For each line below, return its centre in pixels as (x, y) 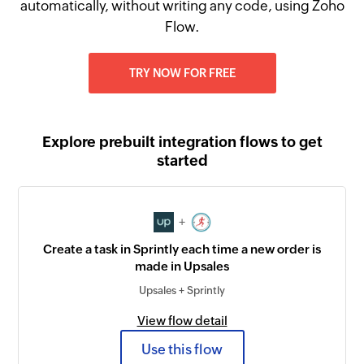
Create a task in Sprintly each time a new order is (182, 249)
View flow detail (182, 321)
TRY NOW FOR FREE (182, 73)
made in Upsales (182, 266)
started (182, 160)
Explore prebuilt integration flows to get (182, 142)
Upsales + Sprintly (182, 291)
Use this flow (182, 349)
